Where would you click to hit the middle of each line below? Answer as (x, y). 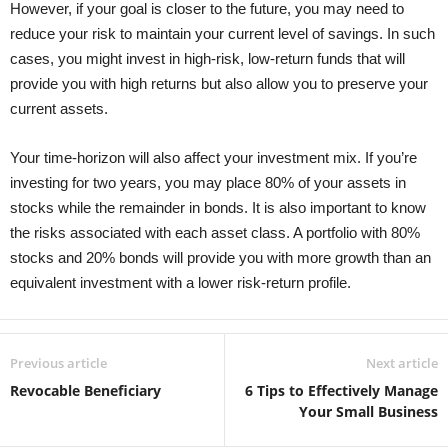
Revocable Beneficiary (85, 390)
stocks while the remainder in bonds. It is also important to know (218, 207)
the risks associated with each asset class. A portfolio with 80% (215, 232)
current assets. (59, 108)
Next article (402, 362)
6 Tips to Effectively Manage (341, 390)
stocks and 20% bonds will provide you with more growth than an (220, 257)
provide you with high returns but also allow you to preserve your (219, 83)
